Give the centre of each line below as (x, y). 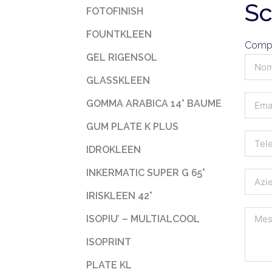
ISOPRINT (109, 242)
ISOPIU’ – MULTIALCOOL (143, 219)
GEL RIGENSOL (122, 57)
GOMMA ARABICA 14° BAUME (154, 104)
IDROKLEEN (114, 150)
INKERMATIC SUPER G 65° (146, 173)
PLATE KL (109, 265)
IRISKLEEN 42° (119, 196)
